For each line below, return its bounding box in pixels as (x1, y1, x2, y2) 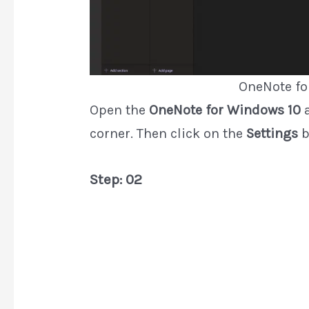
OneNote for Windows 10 (149, 102, 301, 119)
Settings (246, 126, 298, 142)
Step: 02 (90, 171, 142, 188)
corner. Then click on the (90, 126, 246, 142)
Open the (90, 102, 149, 119)
